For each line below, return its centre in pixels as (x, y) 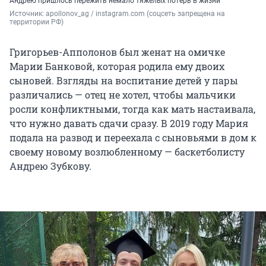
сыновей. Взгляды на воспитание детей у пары (124, 80)
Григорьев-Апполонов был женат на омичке (117, 52)
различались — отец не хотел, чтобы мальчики (123, 94)
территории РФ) (37, 22)
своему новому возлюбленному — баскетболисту (127, 151)
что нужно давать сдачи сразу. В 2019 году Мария (129, 123)
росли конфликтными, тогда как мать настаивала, (132, 109)
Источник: (28, 13)
